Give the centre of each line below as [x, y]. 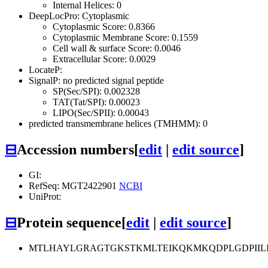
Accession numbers [75, 149]
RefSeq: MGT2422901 [74, 185]
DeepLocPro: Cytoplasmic [79, 16]
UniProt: [45, 196]
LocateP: [45, 69]
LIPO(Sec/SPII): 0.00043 [101, 112]
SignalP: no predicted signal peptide [96, 80]
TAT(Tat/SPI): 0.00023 [96, 102]
